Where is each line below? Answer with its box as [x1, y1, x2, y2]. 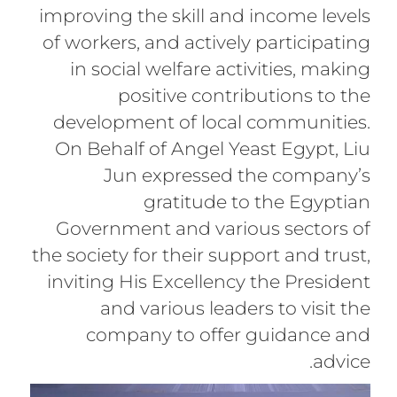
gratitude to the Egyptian [144, 191, 371, 214]
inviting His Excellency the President [47, 270, 371, 293]
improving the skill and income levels [39, 4, 371, 27]
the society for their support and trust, [32, 244, 371, 267]
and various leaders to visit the [100, 297, 371, 320]
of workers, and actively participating [43, 31, 371, 54]
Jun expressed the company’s [104, 164, 371, 187]
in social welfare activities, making [70, 58, 371, 81]
